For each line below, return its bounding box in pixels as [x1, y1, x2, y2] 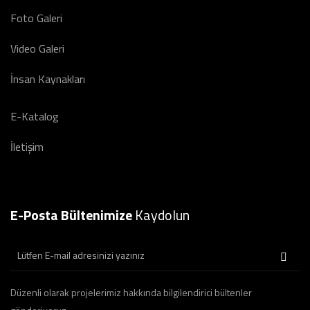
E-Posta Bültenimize [10, 204, 135, 226]
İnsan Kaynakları [10, 71, 85, 87]
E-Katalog [10, 108, 59, 125]
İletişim [10, 138, 44, 155]
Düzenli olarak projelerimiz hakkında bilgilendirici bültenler [10, 285, 252, 300]
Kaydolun [135, 204, 190, 226]
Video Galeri [10, 40, 64, 57]
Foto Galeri [10, 10, 62, 26]
